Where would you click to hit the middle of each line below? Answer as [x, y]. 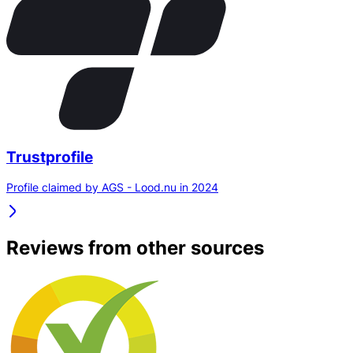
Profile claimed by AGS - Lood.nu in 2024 [112, 188]
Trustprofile [50, 157]
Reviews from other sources [135, 248]
